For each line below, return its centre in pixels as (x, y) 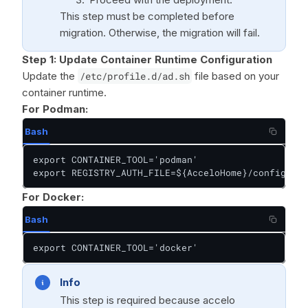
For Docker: (53, 197)
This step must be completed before (147, 16)
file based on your (235, 76)
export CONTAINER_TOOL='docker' (115, 247)
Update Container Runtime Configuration (166, 59)
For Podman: (55, 109)
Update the (50, 76)
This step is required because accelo (147, 300)
